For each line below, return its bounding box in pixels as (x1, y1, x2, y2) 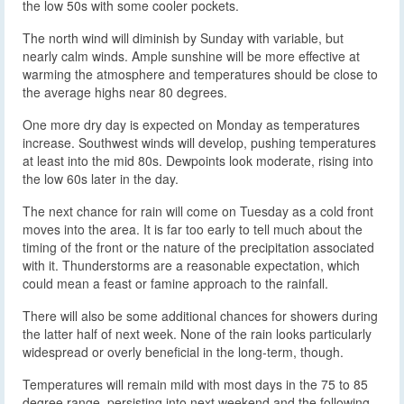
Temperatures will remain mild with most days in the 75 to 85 (23, 374, 368, 393)
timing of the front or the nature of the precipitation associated (23, 237, 374, 256)
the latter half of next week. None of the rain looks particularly (23, 324, 372, 343)
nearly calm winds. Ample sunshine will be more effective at (23, 46, 360, 65)
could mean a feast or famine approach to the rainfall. (23, 273, 328, 292)
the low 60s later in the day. (23, 169, 179, 188)
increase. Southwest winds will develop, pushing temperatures (23, 133, 376, 151)
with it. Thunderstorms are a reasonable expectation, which (23, 255, 360, 274)
